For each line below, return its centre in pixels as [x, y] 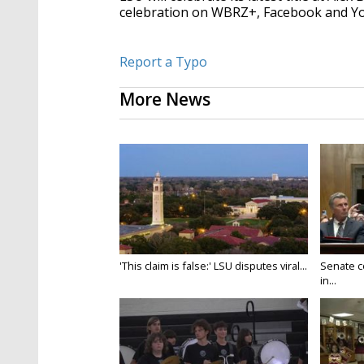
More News [165, 100]
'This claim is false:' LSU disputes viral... [213, 266]
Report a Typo [163, 62]
